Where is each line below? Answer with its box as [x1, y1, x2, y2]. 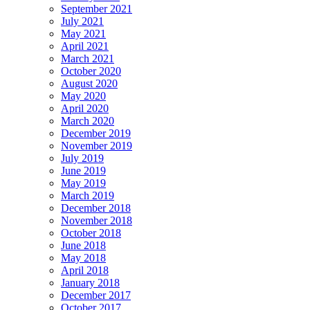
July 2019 [61, 152, 104, 164]
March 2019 [61, 189, 114, 201]
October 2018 [61, 226, 121, 239]
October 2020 [61, 64, 121, 77]
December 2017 [61, 289, 131, 301]
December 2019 [61, 127, 131, 139]
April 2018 [61, 264, 109, 276]
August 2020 [61, 77, 118, 89]
